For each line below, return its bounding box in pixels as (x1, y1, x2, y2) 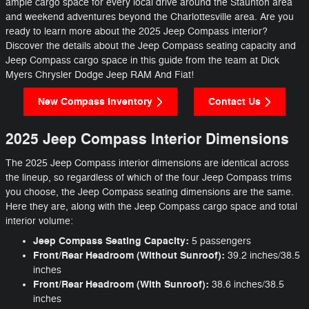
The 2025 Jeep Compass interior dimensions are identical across (6, 157, 289, 169)
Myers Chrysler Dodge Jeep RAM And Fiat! (6, 68, 194, 81)
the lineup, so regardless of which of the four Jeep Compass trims (6, 171, 292, 183)
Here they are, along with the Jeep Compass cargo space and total (6, 200, 297, 212)
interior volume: (6, 215, 76, 227)
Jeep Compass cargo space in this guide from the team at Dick (6, 54, 279, 66)
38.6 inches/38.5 (209, 278, 284, 290)
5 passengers (192, 235, 251, 247)
